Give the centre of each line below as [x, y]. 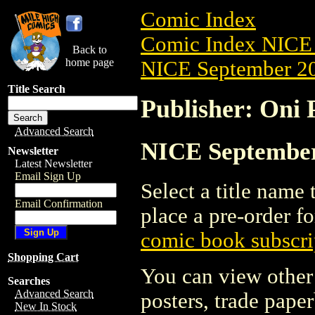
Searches [29, 281]
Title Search [37, 89]
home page [90, 62]
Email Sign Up [48, 176]
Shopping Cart [43, 257]
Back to [90, 50]
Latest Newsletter [53, 163]
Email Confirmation [59, 204]
